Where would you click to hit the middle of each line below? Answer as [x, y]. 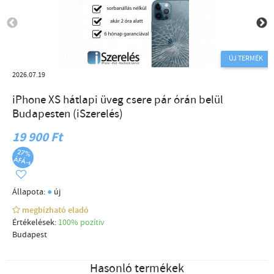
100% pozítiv [82, 223]
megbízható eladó [56, 211]
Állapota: [30, 192]
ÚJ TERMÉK [246, 59]
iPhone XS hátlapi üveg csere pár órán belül [118, 100]
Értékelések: [35, 223]
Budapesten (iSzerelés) [68, 114]
